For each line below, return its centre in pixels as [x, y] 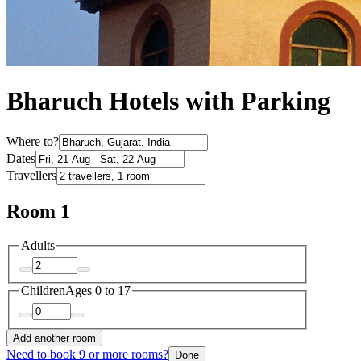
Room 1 [38, 211]
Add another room [54, 338]
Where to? [33, 141]
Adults [38, 245]
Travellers [31, 175]
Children [43, 291]
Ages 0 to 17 [98, 291]
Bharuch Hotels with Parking [168, 101]
